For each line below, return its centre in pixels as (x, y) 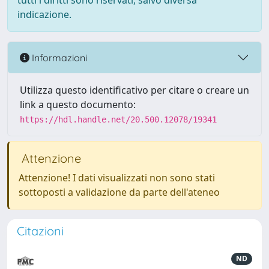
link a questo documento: (78, 104)
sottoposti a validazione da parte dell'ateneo (119, 192)
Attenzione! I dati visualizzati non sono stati (117, 178)
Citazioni (40, 231)
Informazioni (58, 57)
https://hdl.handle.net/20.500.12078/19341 (118, 119)
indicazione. (44, 14)
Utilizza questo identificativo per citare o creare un (134, 90)
